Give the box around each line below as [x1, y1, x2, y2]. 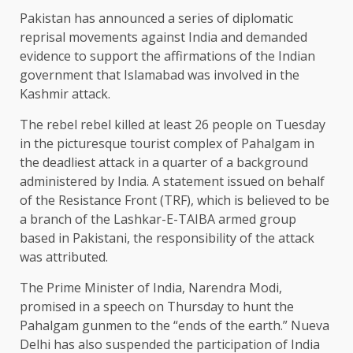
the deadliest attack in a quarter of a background [20, 153, 308, 171]
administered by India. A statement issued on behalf [20, 172, 325, 190]
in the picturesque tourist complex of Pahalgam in [20, 134, 314, 152]
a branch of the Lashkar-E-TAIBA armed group [20, 210, 296, 228]
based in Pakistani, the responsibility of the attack [20, 229, 314, 247]
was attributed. [20, 247, 108, 266]
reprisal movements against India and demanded [20, 28, 307, 46]
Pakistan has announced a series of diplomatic [20, 9, 293, 27]
